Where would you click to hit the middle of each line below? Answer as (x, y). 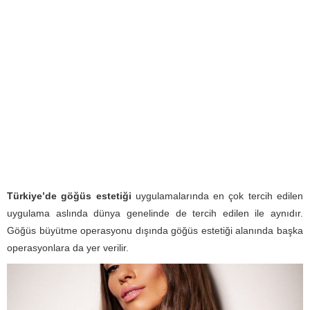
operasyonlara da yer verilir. (68, 248)
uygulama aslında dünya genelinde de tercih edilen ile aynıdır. (155, 213)
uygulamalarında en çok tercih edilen (217, 196)
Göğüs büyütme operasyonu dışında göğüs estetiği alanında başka (155, 231)
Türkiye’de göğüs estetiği (69, 196)
